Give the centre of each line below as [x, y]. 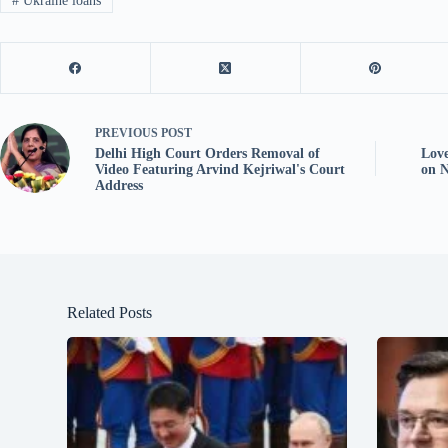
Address [119, 185]
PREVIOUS [128, 132]
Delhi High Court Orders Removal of [207, 153]
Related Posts [110, 312]
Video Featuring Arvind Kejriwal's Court [220, 169]
